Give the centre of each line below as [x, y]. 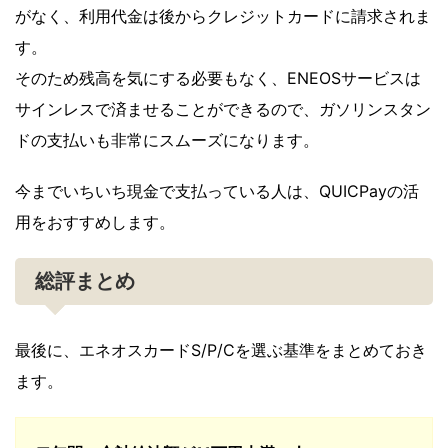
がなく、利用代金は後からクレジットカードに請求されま [223, 16]
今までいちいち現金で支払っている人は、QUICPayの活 [217, 191]
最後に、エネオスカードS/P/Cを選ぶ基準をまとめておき [221, 350]
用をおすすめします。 [95, 222]
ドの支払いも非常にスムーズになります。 [167, 140]
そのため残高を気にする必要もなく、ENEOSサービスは [218, 78]
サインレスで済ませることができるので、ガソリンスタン [223, 109]
